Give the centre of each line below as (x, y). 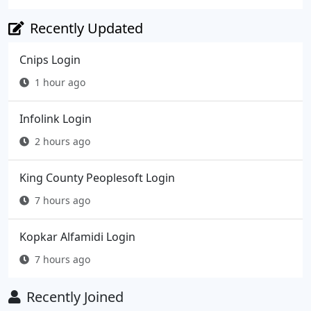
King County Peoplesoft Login (97, 177)
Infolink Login (56, 118)
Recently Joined (75, 296)
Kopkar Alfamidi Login (77, 236)
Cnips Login (50, 59)
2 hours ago (62, 141)
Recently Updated (86, 28)
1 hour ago (60, 82)
